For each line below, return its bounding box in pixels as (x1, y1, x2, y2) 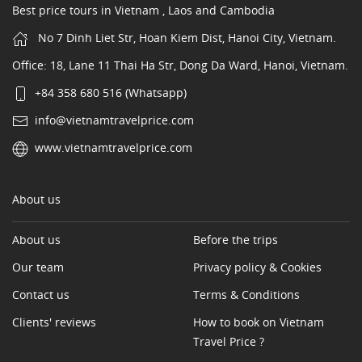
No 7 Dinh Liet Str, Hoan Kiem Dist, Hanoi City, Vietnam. (35, 30, 336, 46)
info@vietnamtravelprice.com (35, 112, 194, 128)
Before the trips (193, 232, 278, 248)
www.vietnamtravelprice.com (35, 140, 192, 156)
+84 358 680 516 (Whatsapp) (35, 85, 187, 101)
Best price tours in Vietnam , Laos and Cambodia (12, 2, 275, 19)
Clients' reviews (12, 314, 96, 330)
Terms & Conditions (193, 287, 300, 303)
